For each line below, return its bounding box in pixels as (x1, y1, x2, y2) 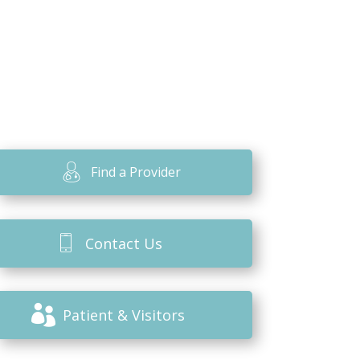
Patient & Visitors (63, 305, 186, 325)
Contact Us (85, 233, 163, 253)
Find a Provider (91, 163, 182, 181)
